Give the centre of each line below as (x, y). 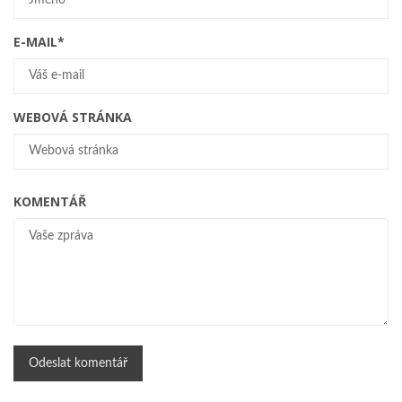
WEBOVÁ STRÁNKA (73, 117)
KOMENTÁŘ (50, 201)
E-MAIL (35, 41)
